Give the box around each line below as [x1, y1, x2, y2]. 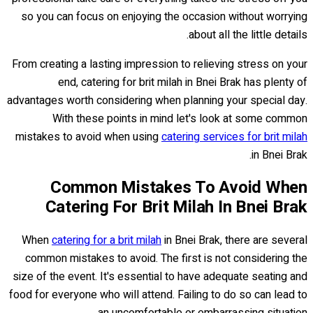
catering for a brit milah [52, 231, 161, 249]
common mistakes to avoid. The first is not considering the [25, 249, 307, 267]
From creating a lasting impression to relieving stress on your [12, 55, 307, 73]
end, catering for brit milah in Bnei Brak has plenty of [58, 73, 307, 91]
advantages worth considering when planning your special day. [7, 92, 307, 109]
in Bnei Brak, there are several [161, 231, 307, 249]
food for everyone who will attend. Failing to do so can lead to [9, 286, 307, 303]
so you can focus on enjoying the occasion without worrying [21, 8, 307, 25]
